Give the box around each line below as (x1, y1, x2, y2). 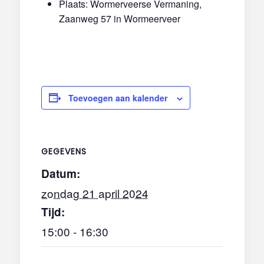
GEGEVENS (41, 145, 87, 157)
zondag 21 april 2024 (41, 184, 148, 201)
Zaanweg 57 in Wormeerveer (58, 11, 180, 25)
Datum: (41, 165, 80, 181)
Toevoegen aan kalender (68, 91, 167, 104)
